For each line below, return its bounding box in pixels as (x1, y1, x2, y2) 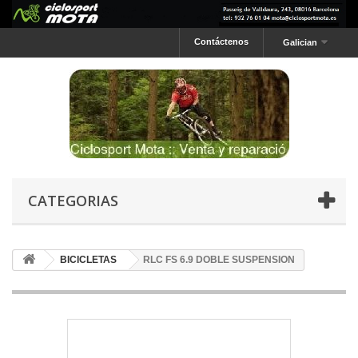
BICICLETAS (60, 253, 117, 265)
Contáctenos (193, 36, 249, 46)
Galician (282, 37, 317, 47)
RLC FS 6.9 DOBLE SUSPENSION (143, 253, 295, 265)
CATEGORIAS (28, 190, 118, 210)
